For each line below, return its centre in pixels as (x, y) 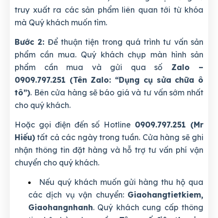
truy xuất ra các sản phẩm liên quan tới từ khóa (109, 10)
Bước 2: (30, 42)
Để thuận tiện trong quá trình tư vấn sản (124, 42)
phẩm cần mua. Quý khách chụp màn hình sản (109, 55)
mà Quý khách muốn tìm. (61, 23)
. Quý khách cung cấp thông (148, 208)
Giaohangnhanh (61, 208)
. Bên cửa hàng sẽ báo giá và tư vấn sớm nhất (117, 93)
